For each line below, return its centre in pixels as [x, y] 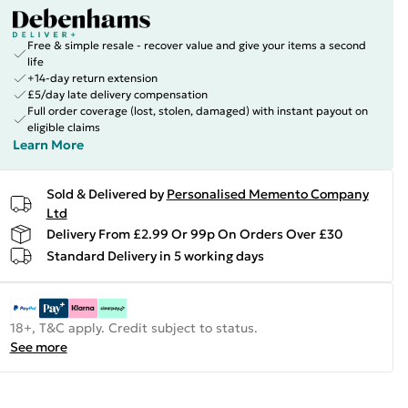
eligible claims [63, 127]
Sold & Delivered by [105, 194]
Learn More [48, 145]
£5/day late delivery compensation [117, 94]
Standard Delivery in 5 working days [155, 255]
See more [38, 347]
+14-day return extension [92, 78]
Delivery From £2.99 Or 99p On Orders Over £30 [194, 234]
